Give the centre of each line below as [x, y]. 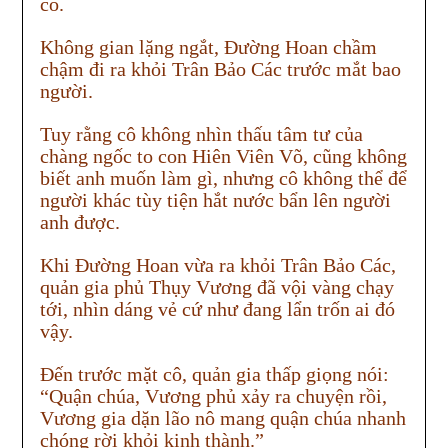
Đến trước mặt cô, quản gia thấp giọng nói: [214, 374]
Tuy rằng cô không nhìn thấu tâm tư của [201, 134]
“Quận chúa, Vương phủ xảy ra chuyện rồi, [213, 396]
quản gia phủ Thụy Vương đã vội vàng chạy [216, 287]
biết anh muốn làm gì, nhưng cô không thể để [223, 178]
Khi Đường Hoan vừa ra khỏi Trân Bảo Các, [217, 265]
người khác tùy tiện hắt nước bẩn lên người [215, 200]
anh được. [79, 222]
